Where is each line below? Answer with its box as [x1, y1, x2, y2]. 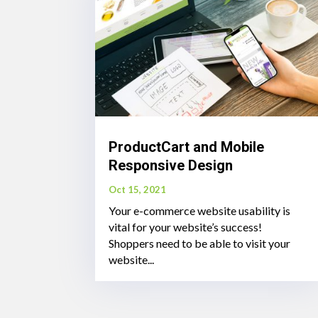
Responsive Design [109, 157, 234, 175]
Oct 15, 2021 [109, 184, 167, 196]
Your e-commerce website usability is [109, 204, 291, 218]
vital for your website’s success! [109, 220, 263, 234]
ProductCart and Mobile [109, 138, 265, 156]
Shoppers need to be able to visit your [109, 236, 291, 251]
